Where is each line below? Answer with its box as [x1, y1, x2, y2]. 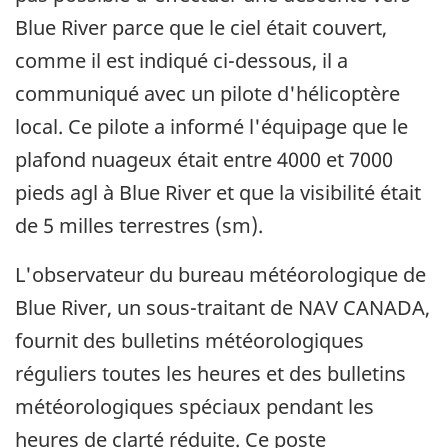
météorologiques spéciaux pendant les [15, 393, 374, 421]
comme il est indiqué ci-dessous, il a [15, 47, 348, 75]
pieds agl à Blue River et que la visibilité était [15, 179, 421, 207]
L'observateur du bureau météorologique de [15, 261, 426, 289]
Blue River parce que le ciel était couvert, [15, 14, 387, 42]
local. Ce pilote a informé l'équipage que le [15, 113, 408, 141]
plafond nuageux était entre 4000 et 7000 [15, 146, 393, 174]
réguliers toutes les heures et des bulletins [15, 360, 406, 388]
